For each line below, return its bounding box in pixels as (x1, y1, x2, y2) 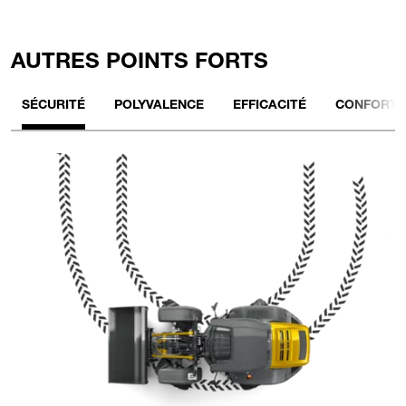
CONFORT (335, 100, 398, 113)
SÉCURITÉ (22, 100, 85, 113)
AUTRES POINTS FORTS (11, 53, 268, 75)
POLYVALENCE (114, 100, 204, 113)
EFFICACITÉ (233, 100, 306, 113)
